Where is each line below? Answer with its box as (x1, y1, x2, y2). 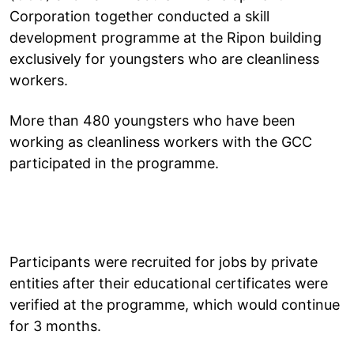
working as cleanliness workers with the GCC (9, 133, 312, 150)
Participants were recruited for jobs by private (9, 253, 318, 270)
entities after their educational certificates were (9, 274, 328, 292)
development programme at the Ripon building (9, 28, 322, 46)
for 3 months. (9, 317, 101, 334)
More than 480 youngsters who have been (9, 111, 296, 129)
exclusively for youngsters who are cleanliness (9, 50, 319, 67)
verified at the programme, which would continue (9, 296, 340, 313)
